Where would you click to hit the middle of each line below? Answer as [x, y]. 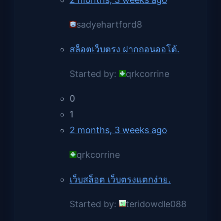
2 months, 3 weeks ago [118, 130]
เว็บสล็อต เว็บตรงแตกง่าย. [120, 179]
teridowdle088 [156, 204]
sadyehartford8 [109, 24]
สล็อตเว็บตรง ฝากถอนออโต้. [125, 49]
